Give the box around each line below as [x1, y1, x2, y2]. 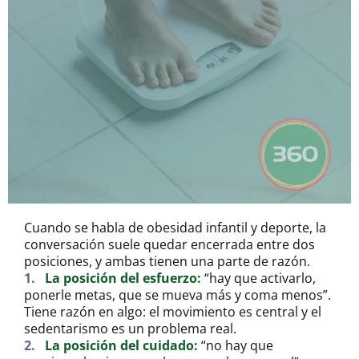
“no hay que [201, 337, 273, 355]
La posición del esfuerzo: [45, 269, 204, 288]
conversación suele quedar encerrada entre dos [24, 236, 315, 254]
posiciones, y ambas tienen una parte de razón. [24, 252, 310, 271]
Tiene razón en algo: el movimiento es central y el [24, 303, 321, 321]
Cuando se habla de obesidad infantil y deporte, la [24, 219, 326, 237]
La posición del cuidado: [45, 337, 201, 355]
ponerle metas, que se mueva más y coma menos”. [24, 286, 331, 305]
